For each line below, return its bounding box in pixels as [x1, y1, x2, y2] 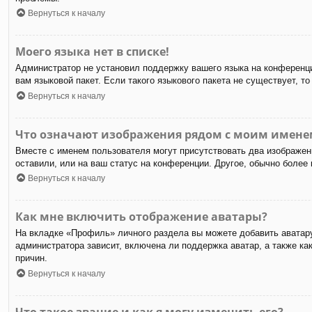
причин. [15, 253, 47, 264]
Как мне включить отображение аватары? [15, 209, 267, 225]
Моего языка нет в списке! [15, 44, 169, 60]
